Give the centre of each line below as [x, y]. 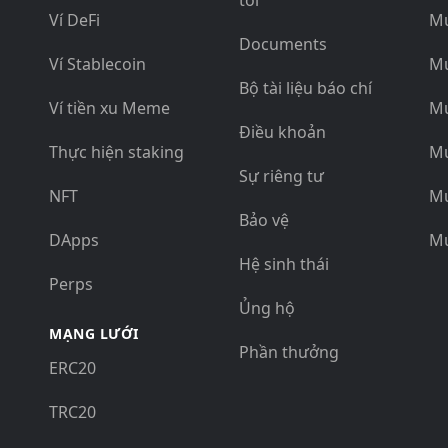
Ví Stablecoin [97, 64]
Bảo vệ [264, 220]
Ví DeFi [74, 20]
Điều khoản [282, 132]
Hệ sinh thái [284, 264]
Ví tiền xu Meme [109, 108]
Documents [283, 44]
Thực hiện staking [116, 152]
